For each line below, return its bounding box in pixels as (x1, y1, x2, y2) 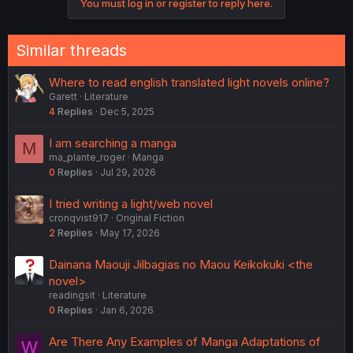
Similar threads (16, 41, 127, 60)
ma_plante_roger (49, 151, 125, 163)
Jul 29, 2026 (100, 166, 156, 178)
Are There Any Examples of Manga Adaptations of (49, 334, 321, 349)
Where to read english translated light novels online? (49, 75, 329, 90)
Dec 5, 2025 (100, 106, 154, 117)
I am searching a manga (49, 136, 176, 150)
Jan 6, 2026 (100, 304, 154, 316)
